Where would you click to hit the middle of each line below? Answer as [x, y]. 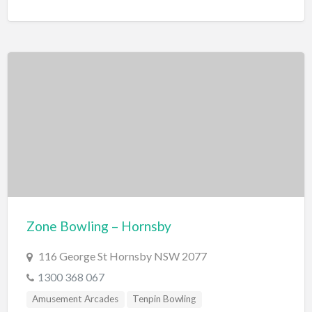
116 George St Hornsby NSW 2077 [122, 256]
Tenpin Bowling [164, 299]
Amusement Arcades [76, 299]
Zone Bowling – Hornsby [99, 226]
